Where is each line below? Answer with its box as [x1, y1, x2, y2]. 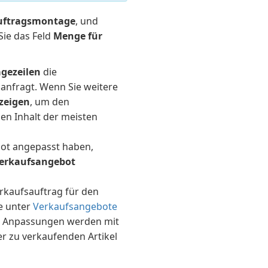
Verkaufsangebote [33, 200, 118, 213]
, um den [30, 95, 70, 108]
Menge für [53, 29, 103, 42]
